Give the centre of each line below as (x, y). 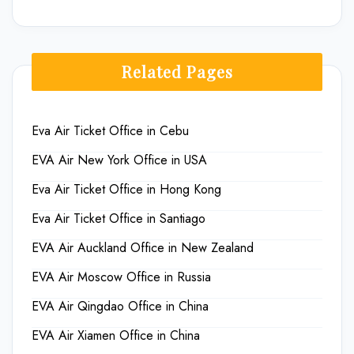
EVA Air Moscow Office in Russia (121, 277)
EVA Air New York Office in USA (119, 160)
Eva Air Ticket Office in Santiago (119, 218)
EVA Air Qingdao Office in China (120, 306)
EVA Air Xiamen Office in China (116, 335)
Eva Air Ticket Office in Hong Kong (126, 189)
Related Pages (177, 72)
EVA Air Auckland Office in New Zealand (143, 248)
